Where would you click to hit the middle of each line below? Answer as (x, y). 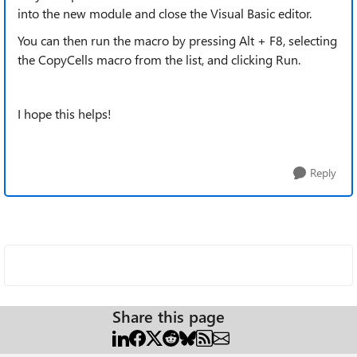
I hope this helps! (66, 114)
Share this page (169, 316)
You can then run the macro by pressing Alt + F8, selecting (177, 40)
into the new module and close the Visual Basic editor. (165, 13)
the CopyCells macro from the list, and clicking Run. (159, 59)
